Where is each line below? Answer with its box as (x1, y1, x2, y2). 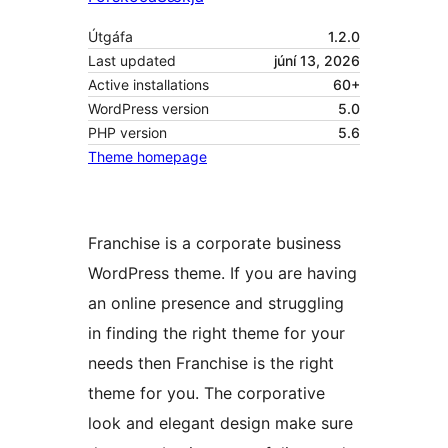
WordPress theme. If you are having (88, 263, 357, 284)
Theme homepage (88, 148, 207, 166)
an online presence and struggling (88, 293, 344, 314)
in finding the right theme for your (88, 323, 345, 344)
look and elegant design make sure (88, 413, 353, 434)
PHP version (88, 124, 167, 142)
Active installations (88, 76, 209, 94)
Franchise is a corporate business (88, 233, 341, 254)
